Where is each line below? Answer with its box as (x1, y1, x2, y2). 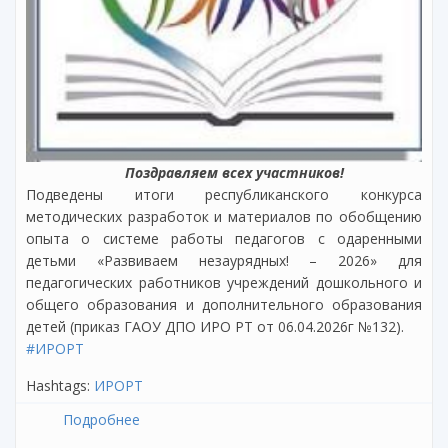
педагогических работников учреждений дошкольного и (26, 273, 422, 293)
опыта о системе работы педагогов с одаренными (26, 229, 422, 249)
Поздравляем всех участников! (117, 163, 344, 183)
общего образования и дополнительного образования (26, 295, 422, 315)
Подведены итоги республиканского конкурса (26, 185, 422, 205)
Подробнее (63, 410, 140, 430)
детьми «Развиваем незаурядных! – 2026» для (26, 251, 422, 271)
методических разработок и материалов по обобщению (26, 207, 422, 227)
